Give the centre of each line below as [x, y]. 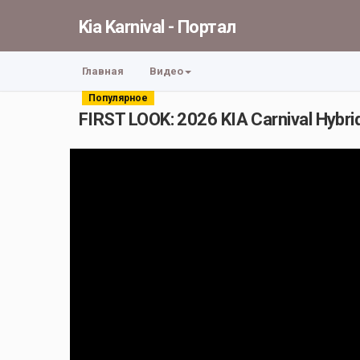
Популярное [118, 98]
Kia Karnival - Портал [157, 27]
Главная [103, 71]
